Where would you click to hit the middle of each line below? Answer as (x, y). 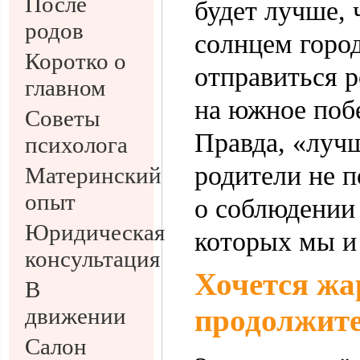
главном (65, 88)
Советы (62, 118)
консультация (92, 259)
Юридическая (95, 232)
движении (76, 316)
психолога (76, 145)
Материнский (93, 175)
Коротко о (76, 61)
